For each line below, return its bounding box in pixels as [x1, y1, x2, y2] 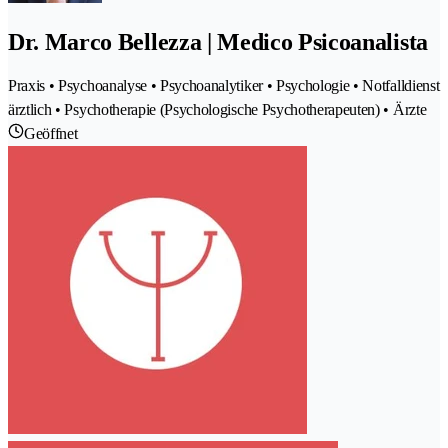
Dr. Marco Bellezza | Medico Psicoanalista [8, 29, 428, 56]
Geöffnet [24, 125, 78, 143]
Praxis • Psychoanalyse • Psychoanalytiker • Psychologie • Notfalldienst [8, 77, 440, 95]
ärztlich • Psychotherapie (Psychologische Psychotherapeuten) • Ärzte [8, 101, 427, 119]
